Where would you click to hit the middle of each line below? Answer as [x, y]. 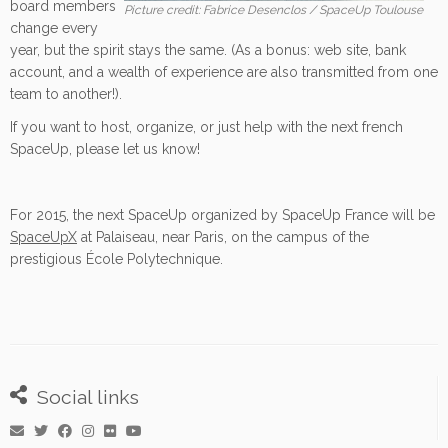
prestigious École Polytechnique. [116, 258]
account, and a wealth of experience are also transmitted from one [224, 71]
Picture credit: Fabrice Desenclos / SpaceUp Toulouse [273, 9]
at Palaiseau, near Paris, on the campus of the [223, 236]
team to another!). [66, 93]
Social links [88, 396]
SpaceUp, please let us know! [105, 148]
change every [54, 27]
